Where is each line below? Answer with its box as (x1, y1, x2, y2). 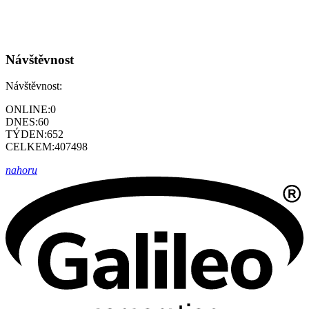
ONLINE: (6, 103, 50, 116)
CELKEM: (6, 141, 54, 153)
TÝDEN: (6, 128, 47, 141)
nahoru (6, 164, 37, 177)
